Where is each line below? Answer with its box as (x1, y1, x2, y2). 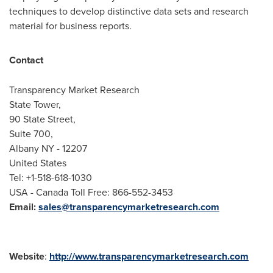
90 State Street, (9, 112, 76, 126)
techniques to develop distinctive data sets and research (9, 4, 249, 18)
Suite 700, (9, 127, 53, 140)
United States (9, 156, 66, 169)
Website (9, 249, 44, 263)
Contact (9, 53, 43, 67)
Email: (9, 200, 36, 214)
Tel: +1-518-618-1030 (9, 171, 92, 184)
